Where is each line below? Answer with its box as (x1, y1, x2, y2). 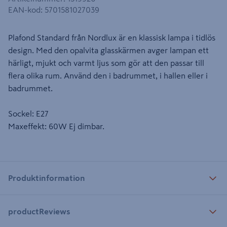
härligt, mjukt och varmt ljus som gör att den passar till (8, 59, 204, 67)
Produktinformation (8, 173, 85, 182)
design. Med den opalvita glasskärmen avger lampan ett (8, 46, 209, 54)
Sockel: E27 (8, 109, 49, 118)
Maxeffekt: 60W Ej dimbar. (8, 122, 104, 130)
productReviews (8, 207, 70, 215)
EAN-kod (8, 6, 41, 14)
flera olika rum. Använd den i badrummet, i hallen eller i (8, 71, 208, 80)
